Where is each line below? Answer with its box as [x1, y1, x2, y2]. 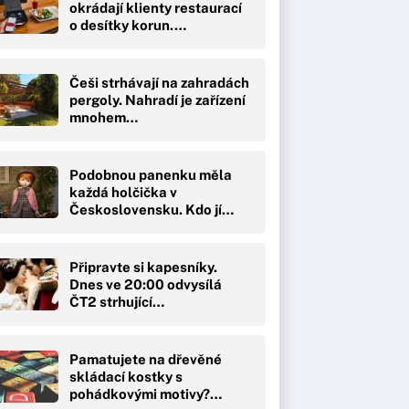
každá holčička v [69, 184, 177, 200]
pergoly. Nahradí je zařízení [69, 91, 246, 108]
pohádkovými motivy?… [69, 385, 222, 402]
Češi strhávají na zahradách [69, 74, 249, 90]
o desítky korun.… [69, 16, 186, 33]
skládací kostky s [69, 368, 183, 384]
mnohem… [69, 109, 138, 125]
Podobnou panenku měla [69, 166, 232, 183]
